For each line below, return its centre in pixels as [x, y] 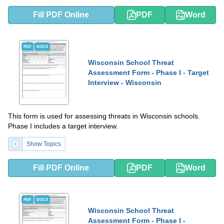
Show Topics [44, 144]
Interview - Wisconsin [125, 82]
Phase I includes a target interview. [63, 126]
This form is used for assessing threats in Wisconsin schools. [104, 116]
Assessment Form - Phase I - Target [148, 72]
